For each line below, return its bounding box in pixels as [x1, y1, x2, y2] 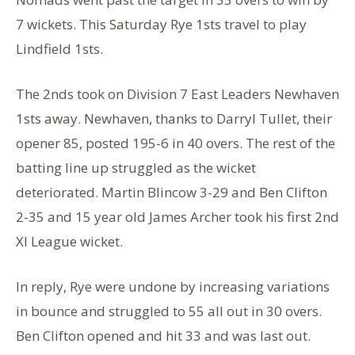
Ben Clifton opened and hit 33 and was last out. [16, 326, 311, 345]
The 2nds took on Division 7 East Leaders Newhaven [16, 85, 339, 104]
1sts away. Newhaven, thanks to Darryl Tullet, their [16, 109, 332, 128]
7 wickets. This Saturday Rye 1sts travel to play [16, 15, 307, 34]
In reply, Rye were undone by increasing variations [16, 277, 330, 296]
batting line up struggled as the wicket [16, 158, 256, 177]
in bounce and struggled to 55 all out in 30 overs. [16, 302, 322, 321]
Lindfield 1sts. [16, 40, 103, 59]
